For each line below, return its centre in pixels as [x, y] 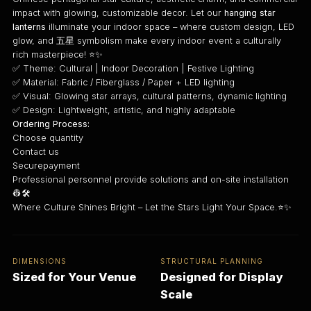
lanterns [30, 27]
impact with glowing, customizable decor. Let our [119, 13]
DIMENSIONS [40, 261]
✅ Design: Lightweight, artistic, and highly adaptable [124, 110]
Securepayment [47, 166]
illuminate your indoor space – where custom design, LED [170, 27]
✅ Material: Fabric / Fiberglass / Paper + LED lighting [124, 83]
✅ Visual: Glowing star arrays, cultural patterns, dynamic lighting [150, 96]
